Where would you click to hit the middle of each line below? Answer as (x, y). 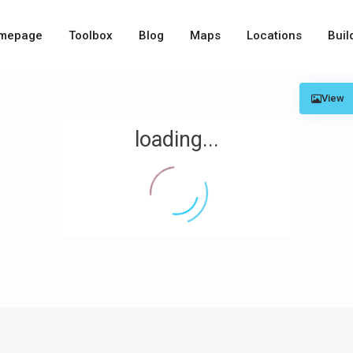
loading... (176, 139)
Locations (274, 35)
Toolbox (91, 35)
